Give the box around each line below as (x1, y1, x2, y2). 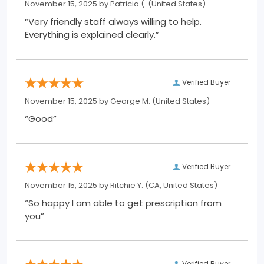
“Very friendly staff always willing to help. (25, 15, 202, 28)
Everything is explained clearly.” (25, 28, 159, 41)
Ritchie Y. (110, 180, 143, 192)
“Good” (25, 113, 57, 126)
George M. (110, 95, 150, 107)
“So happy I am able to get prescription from (25, 197, 222, 210)
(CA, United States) (143, 180, 217, 192)
